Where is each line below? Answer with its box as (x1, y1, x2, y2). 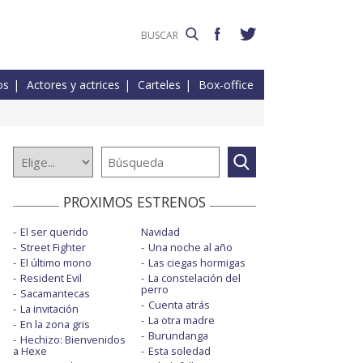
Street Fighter (20, 240, 86, 255)
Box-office (199, 77, 254, 93)
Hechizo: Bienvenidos (20, 332, 126, 348)
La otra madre (147, 313, 215, 328)
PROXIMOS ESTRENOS (63, 192, 206, 212)
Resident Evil (20, 271, 82, 286)
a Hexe (13, 344, 47, 359)
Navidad (140, 224, 180, 240)
